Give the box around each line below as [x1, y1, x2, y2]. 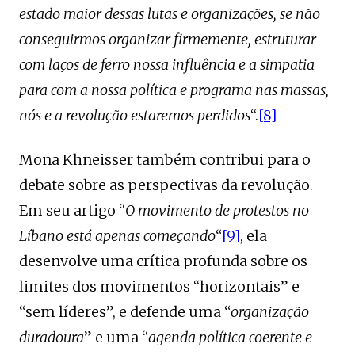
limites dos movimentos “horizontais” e [19, 277, 300, 296]
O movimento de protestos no [125, 201, 309, 219]
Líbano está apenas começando [19, 227, 216, 245]
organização [231, 303, 309, 321]
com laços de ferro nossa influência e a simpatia [19, 55, 315, 74]
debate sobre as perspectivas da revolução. [19, 176, 313, 194]
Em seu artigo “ [19, 201, 125, 219]
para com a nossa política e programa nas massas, [19, 81, 329, 99]
